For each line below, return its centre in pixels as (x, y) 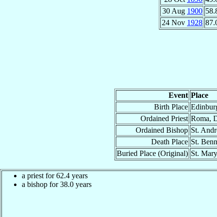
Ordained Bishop (162, 130)
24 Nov (174, 22)
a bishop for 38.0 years (57, 184)
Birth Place (171, 107)
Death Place (169, 141)
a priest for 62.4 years (55, 175)
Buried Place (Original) (152, 153)
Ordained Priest (164, 118)
